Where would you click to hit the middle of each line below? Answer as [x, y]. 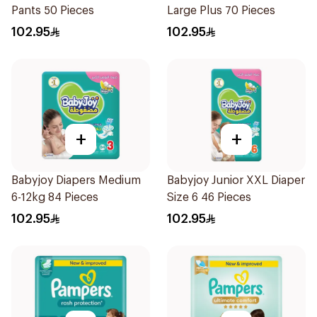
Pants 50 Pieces [53, 11]
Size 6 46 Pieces [209, 197]
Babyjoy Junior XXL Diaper [236, 180]
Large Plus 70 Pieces [221, 11]
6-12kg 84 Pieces [55, 197]
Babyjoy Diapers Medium [76, 180]
